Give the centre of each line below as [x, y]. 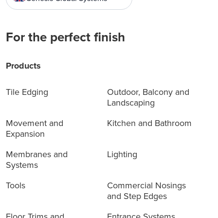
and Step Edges [137, 196]
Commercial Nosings [146, 185]
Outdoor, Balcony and [148, 92]
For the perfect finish [65, 37]
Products [23, 65]
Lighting [122, 154]
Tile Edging [27, 92]
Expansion [25, 134]
